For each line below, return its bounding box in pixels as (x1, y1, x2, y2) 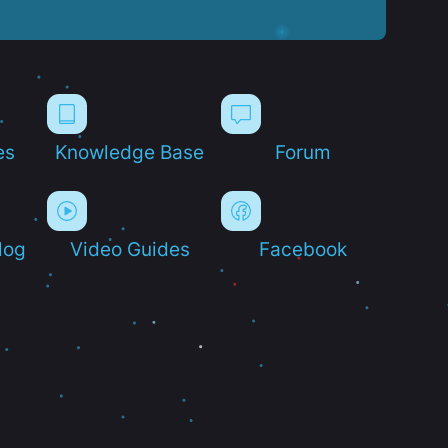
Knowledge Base (55, 140, 205, 163)
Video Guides (69, 237, 190, 260)
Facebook (259, 237, 348, 260)
